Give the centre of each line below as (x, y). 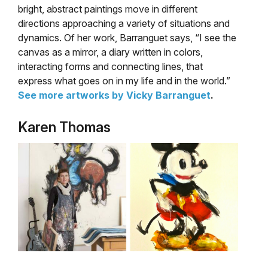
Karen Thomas (64, 128)
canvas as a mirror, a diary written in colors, (110, 52)
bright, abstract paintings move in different (108, 9)
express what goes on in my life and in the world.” (124, 81)
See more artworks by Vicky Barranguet (114, 95)
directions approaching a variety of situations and (124, 24)
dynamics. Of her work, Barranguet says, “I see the (127, 38)
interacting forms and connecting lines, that (110, 67)
